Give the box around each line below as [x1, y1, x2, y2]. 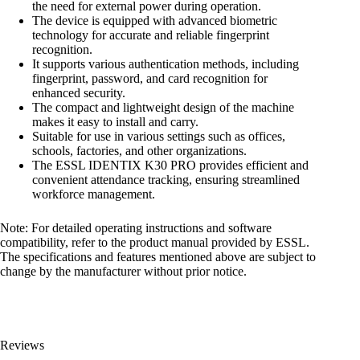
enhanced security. [32, 86, 125, 100]
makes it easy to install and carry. [32, 115, 198, 129]
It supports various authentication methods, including [32, 57, 299, 72]
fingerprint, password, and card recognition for [32, 72, 268, 86]
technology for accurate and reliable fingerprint [32, 28, 269, 43]
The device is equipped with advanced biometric [32, 14, 277, 28]
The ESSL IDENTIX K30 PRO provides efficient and [32, 158, 309, 173]
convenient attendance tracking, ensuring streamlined [32, 173, 300, 187]
